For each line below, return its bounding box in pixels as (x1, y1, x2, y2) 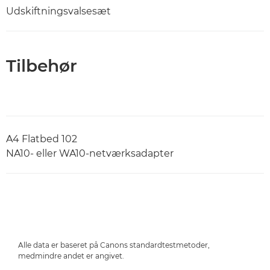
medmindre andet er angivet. (18, 251, 124, 260)
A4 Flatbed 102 (6, 133, 77, 145)
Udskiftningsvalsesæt (6, 5, 111, 17)
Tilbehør (6, 55, 77, 76)
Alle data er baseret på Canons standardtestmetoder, (18, 240, 210, 250)
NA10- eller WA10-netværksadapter (6, 147, 174, 159)
